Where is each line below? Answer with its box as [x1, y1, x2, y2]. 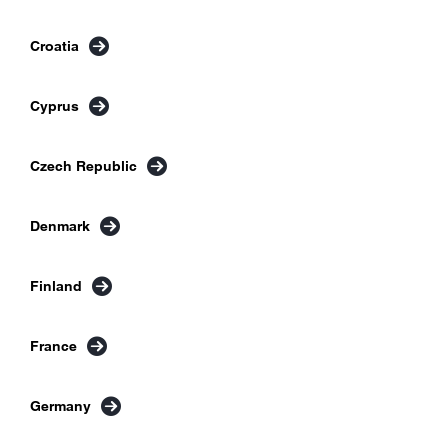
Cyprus [30, 97, 79, 114]
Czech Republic [30, 157, 137, 174]
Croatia [30, 37, 79, 54]
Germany [30, 397, 91, 414]
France [30, 337, 77, 354]
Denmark [30, 217, 90, 234]
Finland [30, 277, 82, 294]
